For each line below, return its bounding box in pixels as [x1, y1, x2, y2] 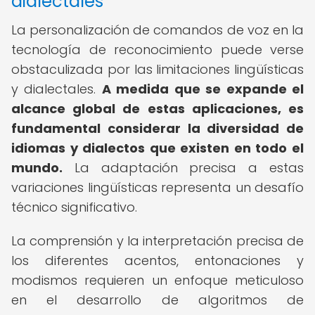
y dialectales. [11, 80, 102, 98]
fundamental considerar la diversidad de [11, 120, 304, 137]
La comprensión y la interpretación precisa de [11, 232, 304, 250]
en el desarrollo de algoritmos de [11, 291, 304, 309]
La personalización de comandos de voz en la [11, 21, 304, 39]
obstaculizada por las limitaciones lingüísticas [11, 60, 304, 78]
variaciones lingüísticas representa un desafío [11, 179, 304, 196]
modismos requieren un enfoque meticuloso [11, 271, 304, 289]
